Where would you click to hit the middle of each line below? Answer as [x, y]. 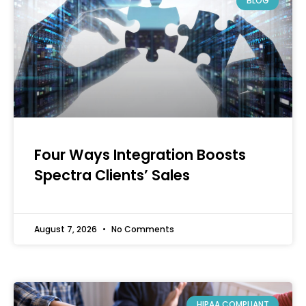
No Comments [142, 229]
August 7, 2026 [67, 229]
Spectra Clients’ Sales [112, 176]
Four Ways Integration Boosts [140, 155]
